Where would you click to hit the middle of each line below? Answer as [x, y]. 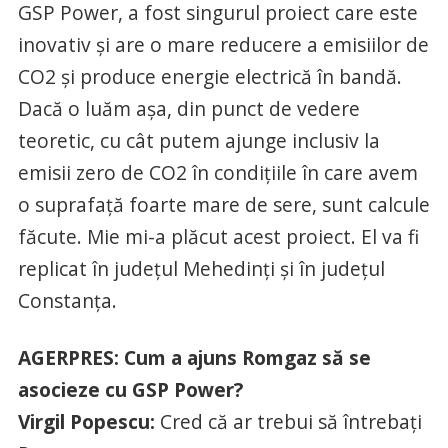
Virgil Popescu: [86, 421]
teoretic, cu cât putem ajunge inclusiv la [198, 140]
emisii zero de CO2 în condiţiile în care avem [217, 172]
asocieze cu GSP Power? [130, 389]
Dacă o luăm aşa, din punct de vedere [188, 108]
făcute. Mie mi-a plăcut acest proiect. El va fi [218, 236]
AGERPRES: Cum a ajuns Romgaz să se [194, 357]
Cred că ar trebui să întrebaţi [288, 421]
